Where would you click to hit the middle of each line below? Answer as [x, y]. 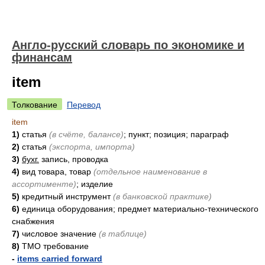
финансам [42, 57]
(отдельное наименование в [150, 172]
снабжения [33, 221]
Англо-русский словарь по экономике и [128, 45]
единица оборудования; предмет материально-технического [139, 209]
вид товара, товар [56, 172]
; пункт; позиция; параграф [176, 134]
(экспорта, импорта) [92, 147]
